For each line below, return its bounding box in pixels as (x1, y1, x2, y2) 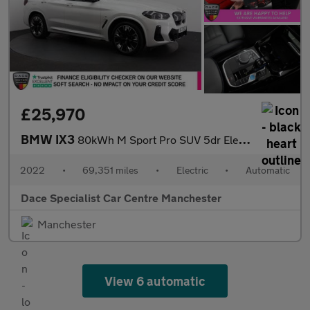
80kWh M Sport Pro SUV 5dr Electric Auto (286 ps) (77, 132, 239, 146)
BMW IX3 (21, 131, 77, 147)
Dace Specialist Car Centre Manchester (21, 190, 221, 204)
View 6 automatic (104, 273, 206, 289)
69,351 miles (82, 163, 139, 176)
